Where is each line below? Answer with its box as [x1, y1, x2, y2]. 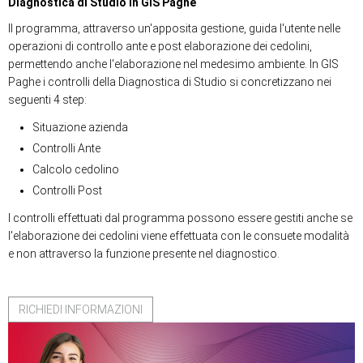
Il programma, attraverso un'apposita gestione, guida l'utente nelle [8, 22, 340, 35]
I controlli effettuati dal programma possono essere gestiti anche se [8, 211, 352, 224]
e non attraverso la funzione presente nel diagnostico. [8, 247, 280, 260]
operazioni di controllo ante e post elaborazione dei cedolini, [8, 40, 312, 53]
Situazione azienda [32, 121, 128, 134]
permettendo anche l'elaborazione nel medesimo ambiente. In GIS [8, 58, 339, 70]
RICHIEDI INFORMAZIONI [19, 303, 143, 316]
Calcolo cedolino [32, 163, 119, 176]
